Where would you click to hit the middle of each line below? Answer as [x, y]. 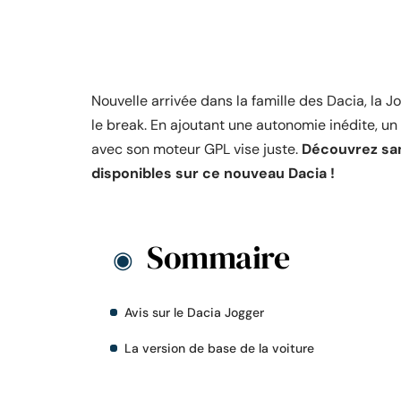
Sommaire [218, 257]
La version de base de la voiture [219, 348]
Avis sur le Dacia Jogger [194, 312]
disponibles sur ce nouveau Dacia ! [213, 173]
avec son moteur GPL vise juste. [196, 149]
